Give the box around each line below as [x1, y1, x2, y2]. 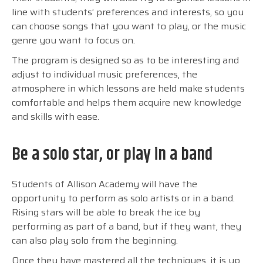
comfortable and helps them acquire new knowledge [12, 95, 241, 110]
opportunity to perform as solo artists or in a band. [12, 190, 235, 205]
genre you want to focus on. [12, 32, 137, 48]
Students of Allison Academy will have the [12, 176, 197, 191]
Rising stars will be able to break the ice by [12, 204, 200, 220]
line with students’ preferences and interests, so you [12, 4, 244, 19]
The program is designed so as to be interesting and [12, 52, 239, 68]
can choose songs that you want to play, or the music [12, 18, 246, 33]
